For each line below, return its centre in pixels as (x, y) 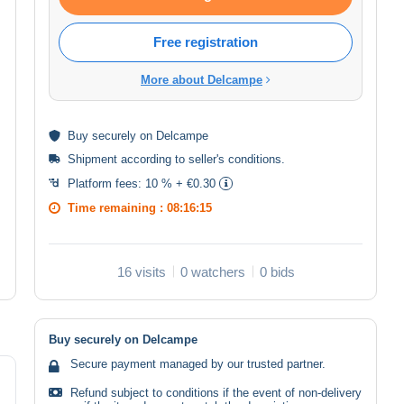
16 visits (141, 271)
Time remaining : (117, 207)
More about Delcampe (202, 79)
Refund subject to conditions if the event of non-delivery (216, 392)
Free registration (206, 41)
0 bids (277, 271)
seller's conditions (235, 159)
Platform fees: (106, 183)
